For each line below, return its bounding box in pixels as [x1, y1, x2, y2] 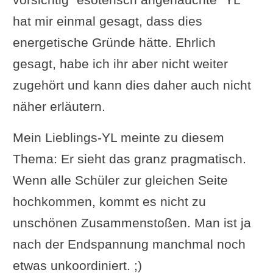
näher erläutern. [12, 99, 105, 113]
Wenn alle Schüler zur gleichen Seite [12, 172, 228, 187]
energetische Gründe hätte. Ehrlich [12, 35, 216, 49]
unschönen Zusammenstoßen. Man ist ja [12, 215, 251, 230]
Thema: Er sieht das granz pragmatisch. [12, 151, 246, 166]
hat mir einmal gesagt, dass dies [12, 13, 202, 28]
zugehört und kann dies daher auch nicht [12, 77, 251, 92]
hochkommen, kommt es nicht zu [12, 194, 206, 208]
